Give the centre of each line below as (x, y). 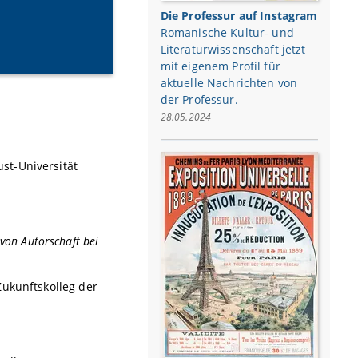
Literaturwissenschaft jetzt (233, 49)
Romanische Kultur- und (227, 32)
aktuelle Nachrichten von (229, 82)
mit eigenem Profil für (220, 66)
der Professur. (199, 99)
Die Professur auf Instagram (239, 15)
